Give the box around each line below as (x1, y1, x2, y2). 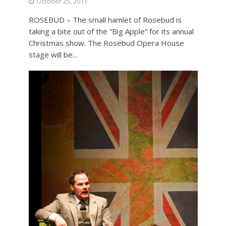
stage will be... (28, 49, 77, 60)
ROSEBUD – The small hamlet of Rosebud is (28, 14, 182, 25)
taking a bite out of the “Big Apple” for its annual (28, 26, 194, 36)
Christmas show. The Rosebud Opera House (28, 37, 184, 48)
